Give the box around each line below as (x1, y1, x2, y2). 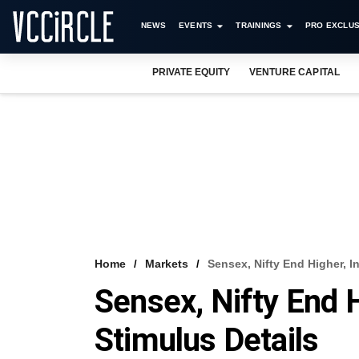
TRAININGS (236, 21, 282, 30)
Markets (145, 257, 188, 270)
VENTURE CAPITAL (249, 67, 340, 78)
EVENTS (178, 21, 213, 30)
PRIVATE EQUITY (152, 67, 231, 78)
